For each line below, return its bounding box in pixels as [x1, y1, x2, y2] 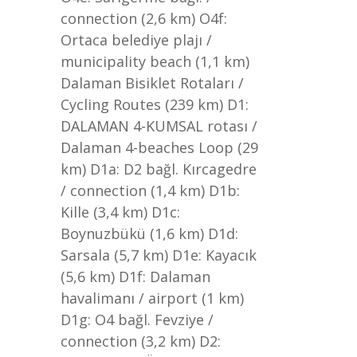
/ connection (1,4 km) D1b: [61, 181, 240, 200]
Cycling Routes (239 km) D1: [61, 95, 249, 114]
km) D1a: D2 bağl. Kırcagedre [61, 159, 257, 178]
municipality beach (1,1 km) [61, 52, 249, 71]
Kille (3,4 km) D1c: [61, 202, 180, 222]
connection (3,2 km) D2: [61, 331, 221, 351]
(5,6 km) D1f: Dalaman [61, 267, 210, 286]
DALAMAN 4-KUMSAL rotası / [61, 116, 257, 135]
